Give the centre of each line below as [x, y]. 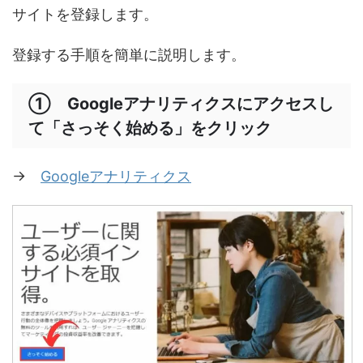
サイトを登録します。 [85, 15]
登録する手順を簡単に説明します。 [129, 55]
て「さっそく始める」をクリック [150, 128]
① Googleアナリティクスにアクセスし [181, 104]
